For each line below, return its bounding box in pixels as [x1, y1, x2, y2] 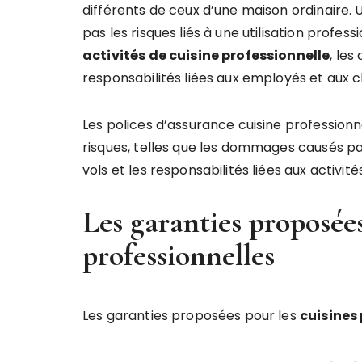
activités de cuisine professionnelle [82, 45, 330, 65]
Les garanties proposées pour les [82, 305, 300, 325]
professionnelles [82, 236, 275, 274]
